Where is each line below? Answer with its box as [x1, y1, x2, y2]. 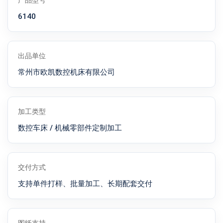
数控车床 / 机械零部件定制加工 [18, 123, 122, 132]
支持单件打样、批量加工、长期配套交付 [18, 179, 152, 188]
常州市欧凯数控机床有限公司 [18, 68, 115, 77]
